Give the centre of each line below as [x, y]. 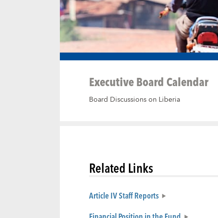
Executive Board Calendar [148, 81]
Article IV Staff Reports [124, 195]
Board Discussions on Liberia [134, 100]
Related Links [121, 168]
